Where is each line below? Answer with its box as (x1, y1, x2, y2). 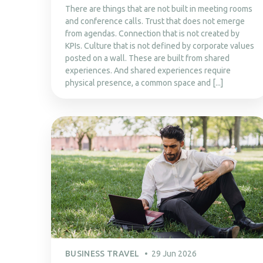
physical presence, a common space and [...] (65, 77, 223, 87)
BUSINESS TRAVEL (65, 248, 140, 258)
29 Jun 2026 (151, 248, 197, 258)
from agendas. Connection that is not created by (65, 28, 240, 38)
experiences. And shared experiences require (65, 65, 231, 75)
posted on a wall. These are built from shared (65, 53, 230, 63)
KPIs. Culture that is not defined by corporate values (65, 41, 254, 50)
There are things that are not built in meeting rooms (65, 4, 252, 14)
